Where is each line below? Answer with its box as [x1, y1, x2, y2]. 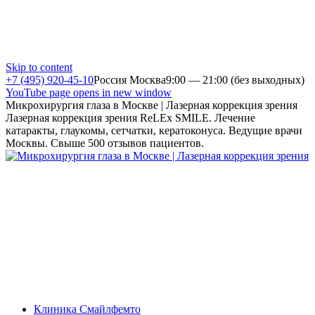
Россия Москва [94, 74, 166, 86]
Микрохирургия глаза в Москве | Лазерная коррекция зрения [6, 99, 297, 111]
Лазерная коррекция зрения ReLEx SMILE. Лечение [6, 112, 255, 124]
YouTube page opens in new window [6, 86, 172, 98]
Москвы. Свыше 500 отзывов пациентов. [6, 137, 204, 149]
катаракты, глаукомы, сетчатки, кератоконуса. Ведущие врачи [6, 124, 302, 136]
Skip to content [6, 61, 72, 73]
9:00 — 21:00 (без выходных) [166, 74, 304, 86]
